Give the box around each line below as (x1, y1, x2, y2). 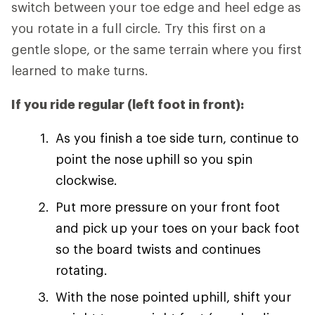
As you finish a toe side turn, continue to (56, 130, 299, 146)
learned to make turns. (11, 63, 148, 78)
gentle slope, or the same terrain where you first (11, 41, 302, 57)
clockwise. (56, 172, 117, 188)
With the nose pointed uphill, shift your (56, 289, 291, 304)
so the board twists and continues (56, 241, 261, 257)
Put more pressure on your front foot (56, 199, 280, 214)
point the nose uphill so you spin (56, 151, 252, 167)
